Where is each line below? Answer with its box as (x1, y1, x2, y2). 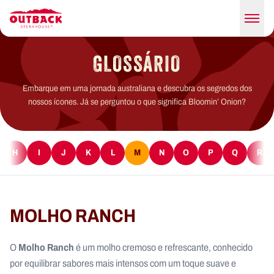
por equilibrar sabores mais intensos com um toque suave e (10, 256, 236, 270)
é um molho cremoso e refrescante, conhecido (74, 240, 253, 254)
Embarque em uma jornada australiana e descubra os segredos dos (22, 81, 252, 95)
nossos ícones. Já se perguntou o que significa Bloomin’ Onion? (28, 95, 246, 108)
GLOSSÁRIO (93, 50, 181, 76)
